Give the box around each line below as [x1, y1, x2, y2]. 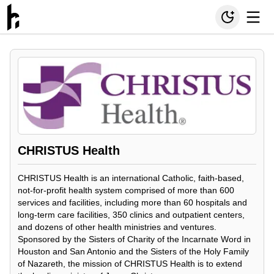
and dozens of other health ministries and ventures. [18, 222, 217, 232]
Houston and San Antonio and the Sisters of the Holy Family [18, 246, 249, 257]
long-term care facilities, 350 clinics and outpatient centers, [18, 210, 245, 220]
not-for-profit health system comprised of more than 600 [18, 185, 234, 196]
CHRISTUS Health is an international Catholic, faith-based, [18, 173, 244, 183]
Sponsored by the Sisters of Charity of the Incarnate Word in [18, 234, 251, 245]
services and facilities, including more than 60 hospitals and [18, 198, 247, 208]
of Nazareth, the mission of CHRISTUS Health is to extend [18, 259, 242, 269]
